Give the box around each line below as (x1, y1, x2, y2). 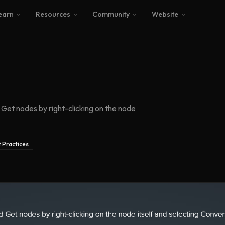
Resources (35, 10, 70, 19)
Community (92, 10, 130, 19)
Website (151, 10, 178, 19)
